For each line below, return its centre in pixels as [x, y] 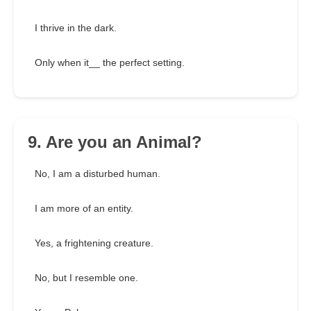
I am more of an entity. [84, 209]
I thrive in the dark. [76, 28]
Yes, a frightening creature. [94, 243]
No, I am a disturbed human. [98, 174]
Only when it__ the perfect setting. [110, 63]
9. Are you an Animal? [115, 142]
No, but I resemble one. [86, 278]
